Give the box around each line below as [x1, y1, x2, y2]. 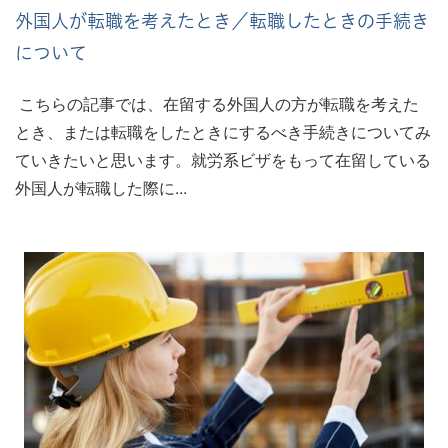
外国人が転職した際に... [15, 176, 187, 200]
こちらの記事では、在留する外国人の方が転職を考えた [15, 92, 419, 116]
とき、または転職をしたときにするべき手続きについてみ [15, 120, 431, 144]
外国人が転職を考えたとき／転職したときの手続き [15, 10, 429, 34]
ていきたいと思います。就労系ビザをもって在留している [15, 148, 431, 172]
